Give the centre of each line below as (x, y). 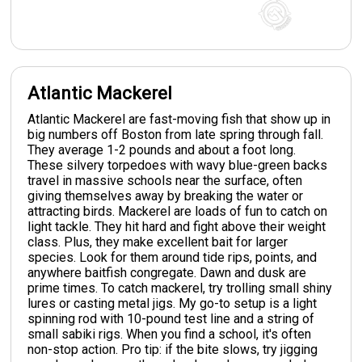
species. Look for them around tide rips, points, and (173, 257)
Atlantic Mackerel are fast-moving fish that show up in (179, 119)
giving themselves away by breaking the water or (166, 196)
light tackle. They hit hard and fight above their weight (177, 226)
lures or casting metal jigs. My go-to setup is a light (173, 303)
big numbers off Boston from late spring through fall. (176, 134)
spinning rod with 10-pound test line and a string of (171, 318)
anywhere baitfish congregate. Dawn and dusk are (167, 272)
